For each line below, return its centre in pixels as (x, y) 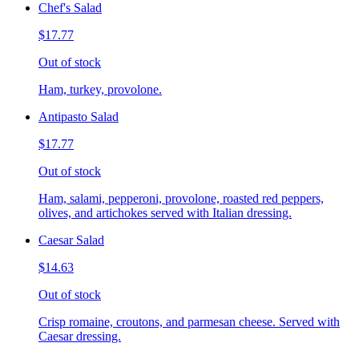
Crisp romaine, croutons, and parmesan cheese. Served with (189, 322)
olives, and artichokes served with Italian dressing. (165, 213)
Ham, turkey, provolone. (100, 90)
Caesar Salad (71, 240)
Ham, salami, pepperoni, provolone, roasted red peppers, (181, 199)
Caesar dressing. (80, 337)
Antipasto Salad (79, 117)
